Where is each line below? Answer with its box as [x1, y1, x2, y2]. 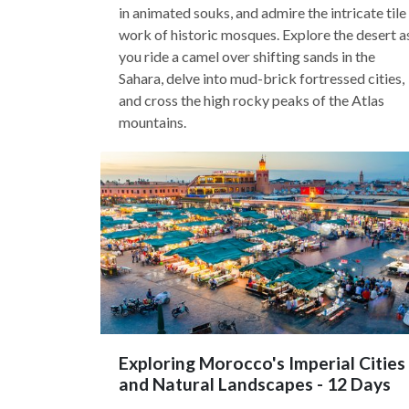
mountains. [119, 113, 186, 131]
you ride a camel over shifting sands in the [119, 47, 375, 65]
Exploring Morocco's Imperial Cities [119, 352, 405, 373]
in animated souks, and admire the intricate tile [119, 4, 406, 21]
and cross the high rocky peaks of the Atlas [119, 91, 384, 109]
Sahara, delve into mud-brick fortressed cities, [119, 69, 404, 87]
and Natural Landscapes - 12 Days [119, 373, 391, 394]
